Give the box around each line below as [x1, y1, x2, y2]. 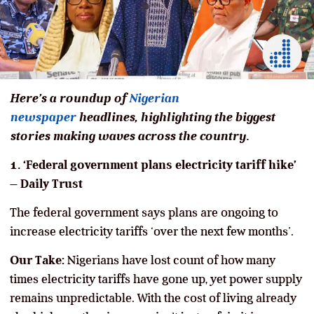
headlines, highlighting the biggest [76, 109, 275, 124]
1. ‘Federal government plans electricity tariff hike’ [10, 157, 296, 172]
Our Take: [10, 252, 64, 267]
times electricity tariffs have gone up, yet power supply [10, 271, 302, 286]
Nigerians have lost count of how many [64, 252, 275, 267]
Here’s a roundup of [10, 90, 129, 105]
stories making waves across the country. [10, 128, 249, 143]
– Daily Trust [10, 176, 83, 191]
